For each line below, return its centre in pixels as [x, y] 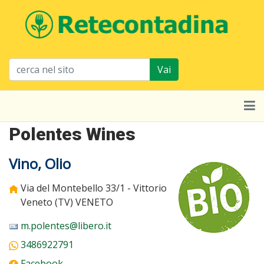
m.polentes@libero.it [66, 225]
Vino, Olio [40, 163]
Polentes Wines [72, 134]
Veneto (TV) [47, 202]
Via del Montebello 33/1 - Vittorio [94, 188]
